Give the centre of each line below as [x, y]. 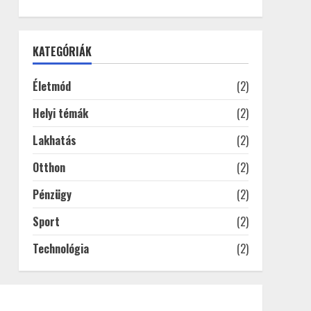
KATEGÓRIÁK [62, 51]
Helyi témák [60, 113]
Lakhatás [54, 140]
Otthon [49, 167]
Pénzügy [52, 194]
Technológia [60, 249]
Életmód [51, 86]
